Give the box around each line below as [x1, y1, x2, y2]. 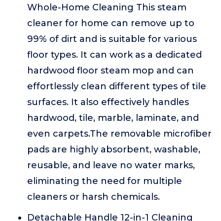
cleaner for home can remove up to [27, 18, 194, 29]
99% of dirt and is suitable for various [27, 34, 197, 44]
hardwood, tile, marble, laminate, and [27, 112, 199, 123]
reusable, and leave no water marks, [27, 160, 195, 171]
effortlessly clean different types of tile [27, 81, 206, 92]
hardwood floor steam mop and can [27, 65, 194, 76]
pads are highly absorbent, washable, [27, 144, 200, 155]
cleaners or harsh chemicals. [27, 191, 160, 202]
